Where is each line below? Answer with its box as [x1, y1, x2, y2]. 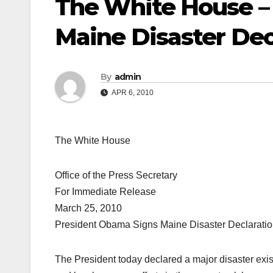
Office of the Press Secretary [55, 170, 177, 181]
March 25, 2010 [55, 203, 122, 214]
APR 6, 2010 [110, 88, 154, 97]
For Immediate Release [55, 186, 156, 197]
